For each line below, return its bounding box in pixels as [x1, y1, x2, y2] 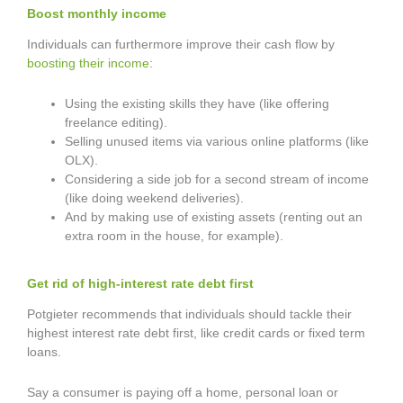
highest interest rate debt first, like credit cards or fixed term [27, 326, 365, 341]
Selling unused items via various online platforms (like [65, 133, 369, 148]
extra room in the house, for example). [65, 228, 283, 243]
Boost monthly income [27, 5, 166, 21]
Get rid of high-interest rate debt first [27, 276, 254, 291]
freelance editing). [65, 114, 167, 130]
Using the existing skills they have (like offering [65, 95, 329, 111]
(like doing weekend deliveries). [65, 190, 244, 205]
